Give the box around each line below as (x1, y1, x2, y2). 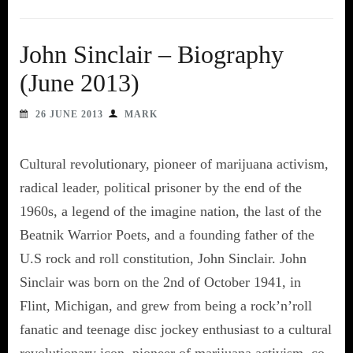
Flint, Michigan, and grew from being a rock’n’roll (20, 297, 312, 314)
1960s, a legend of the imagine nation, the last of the (20, 203, 321, 219)
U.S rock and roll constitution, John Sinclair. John (20, 250, 307, 266)
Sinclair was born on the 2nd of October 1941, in (20, 273, 301, 290)
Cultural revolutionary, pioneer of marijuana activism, (20, 155, 329, 172)
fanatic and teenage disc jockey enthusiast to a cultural (20, 321, 332, 337)
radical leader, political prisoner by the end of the (20, 179, 302, 195)
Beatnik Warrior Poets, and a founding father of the (20, 226, 314, 243)
